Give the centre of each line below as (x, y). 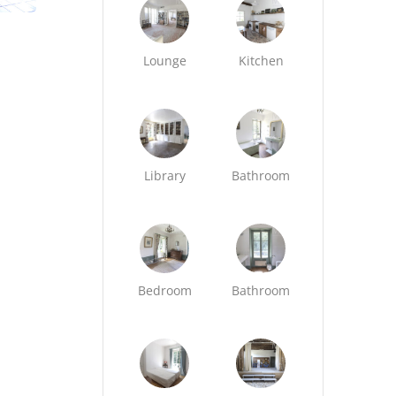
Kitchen (261, 61)
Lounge (164, 61)
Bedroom (164, 290)
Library (164, 175)
